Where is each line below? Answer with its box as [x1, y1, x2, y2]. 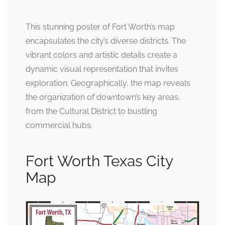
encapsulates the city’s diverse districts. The [26, 36, 186, 46]
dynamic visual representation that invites [26, 64, 178, 74]
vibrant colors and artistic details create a [26, 50, 177, 60]
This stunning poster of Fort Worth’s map [26, 22, 175, 32]
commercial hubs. [26, 120, 92, 130]
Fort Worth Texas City [26, 152, 173, 170]
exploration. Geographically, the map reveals [26, 78, 190, 88]
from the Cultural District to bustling [26, 106, 157, 116]
